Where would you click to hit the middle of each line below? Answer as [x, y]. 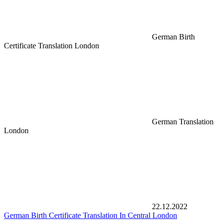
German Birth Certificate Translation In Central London [91, 216]
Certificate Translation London [52, 46]
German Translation [183, 122]
